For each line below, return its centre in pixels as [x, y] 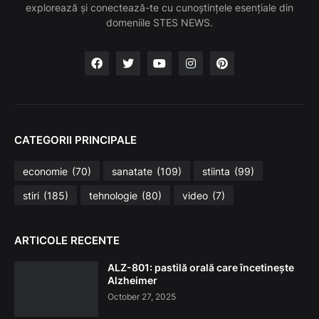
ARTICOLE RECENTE [67, 241]
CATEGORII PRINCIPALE [75, 140]
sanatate [132, 171]
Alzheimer [132, 281]
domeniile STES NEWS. [159, 23]
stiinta [216, 171]
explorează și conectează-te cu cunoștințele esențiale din [159, 8]
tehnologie [113, 195]
